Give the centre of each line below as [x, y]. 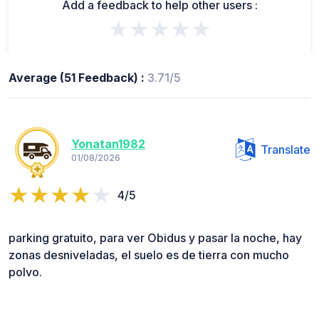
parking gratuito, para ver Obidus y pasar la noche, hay [155, 237]
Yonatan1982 [108, 144]
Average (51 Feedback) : [78, 77]
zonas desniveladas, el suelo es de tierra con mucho [149, 255]
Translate [286, 149]
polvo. [25, 272]
